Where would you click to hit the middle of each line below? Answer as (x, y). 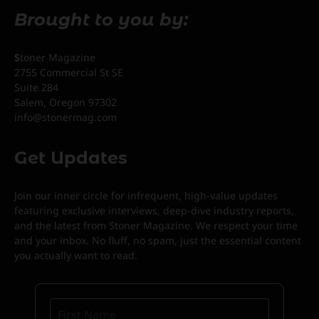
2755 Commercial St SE (69, 72)
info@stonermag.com (66, 117)
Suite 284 (36, 87)
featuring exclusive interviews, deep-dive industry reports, (154, 210)
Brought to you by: (101, 19)
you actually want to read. (76, 255)
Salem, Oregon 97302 (66, 102)
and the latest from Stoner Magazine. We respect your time (156, 225)
